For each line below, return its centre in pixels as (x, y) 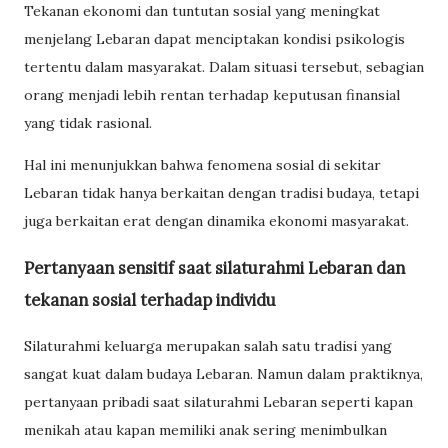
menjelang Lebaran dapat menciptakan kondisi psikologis (214, 39)
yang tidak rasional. (88, 123)
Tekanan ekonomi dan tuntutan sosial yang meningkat (202, 11)
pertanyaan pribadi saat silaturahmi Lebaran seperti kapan (218, 401)
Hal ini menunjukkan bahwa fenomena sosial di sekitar (202, 165)
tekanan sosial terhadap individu (150, 299)
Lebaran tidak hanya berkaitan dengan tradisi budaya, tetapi (221, 193)
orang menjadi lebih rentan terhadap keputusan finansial (212, 95)
